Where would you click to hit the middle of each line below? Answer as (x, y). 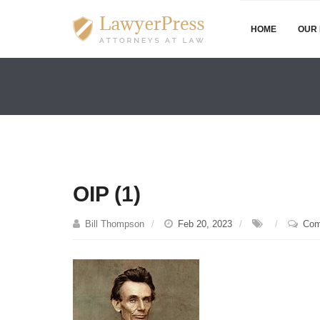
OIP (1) (107, 194)
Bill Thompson (115, 224)
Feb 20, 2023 (205, 224)
